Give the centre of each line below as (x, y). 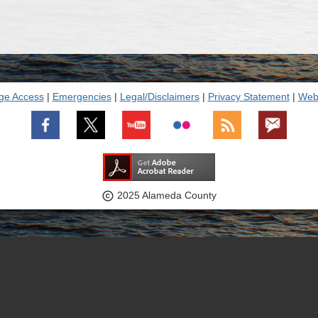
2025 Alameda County (165, 196)
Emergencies (82, 97)
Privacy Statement (248, 97)
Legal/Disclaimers (159, 97)
